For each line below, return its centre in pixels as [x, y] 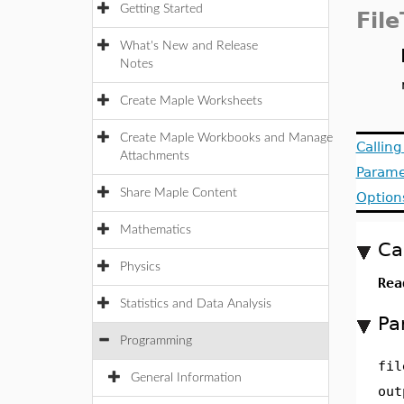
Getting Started [161, 9]
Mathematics [156, 230]
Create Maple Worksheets [191, 101]
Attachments [155, 156]
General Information [186, 378]
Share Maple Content [179, 193]
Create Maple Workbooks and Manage [226, 138]
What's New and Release [189, 46]
